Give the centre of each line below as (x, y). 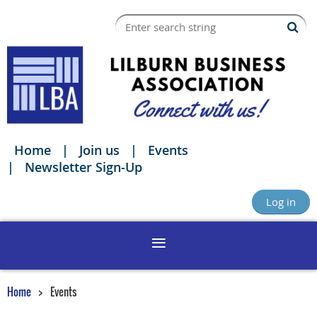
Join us (99, 150)
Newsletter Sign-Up (83, 167)
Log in (281, 202)
